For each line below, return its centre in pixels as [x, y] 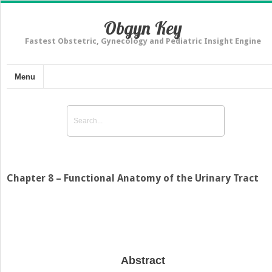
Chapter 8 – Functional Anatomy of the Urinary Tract [133, 178]
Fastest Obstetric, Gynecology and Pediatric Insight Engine [143, 41]
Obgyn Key [143, 28]
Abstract [143, 261]
